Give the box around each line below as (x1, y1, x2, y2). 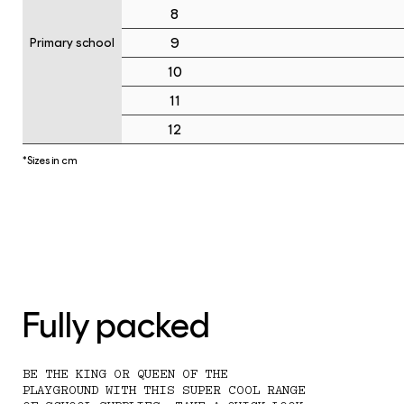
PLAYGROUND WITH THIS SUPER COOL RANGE (23, 383, 306, 398)
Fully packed (23, 303, 210, 346)
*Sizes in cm (23, 154, 78, 167)
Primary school (30, 34, 115, 50)
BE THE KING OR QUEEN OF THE (23, 367, 228, 381)
